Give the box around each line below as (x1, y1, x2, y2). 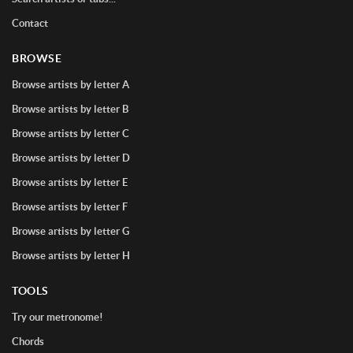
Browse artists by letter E (12, 176, 128, 188)
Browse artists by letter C (12, 128, 129, 139)
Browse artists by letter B (12, 103, 128, 115)
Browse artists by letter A (12, 79, 129, 91)
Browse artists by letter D (12, 152, 130, 164)
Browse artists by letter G (12, 225, 129, 237)
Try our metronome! (12, 311, 103, 323)
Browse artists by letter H (12, 250, 130, 262)
